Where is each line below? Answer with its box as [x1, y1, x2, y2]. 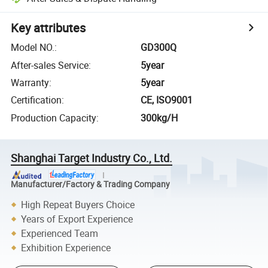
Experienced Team [21, 226, 99, 240]
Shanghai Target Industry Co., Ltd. [11, 150, 173, 165]
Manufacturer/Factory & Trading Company [11, 179, 170, 190]
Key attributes [11, 20, 86, 36]
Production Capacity [11, 111, 97, 124]
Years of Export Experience [21, 212, 133, 226]
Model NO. [11, 41, 55, 54]
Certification [11, 93, 62, 107]
